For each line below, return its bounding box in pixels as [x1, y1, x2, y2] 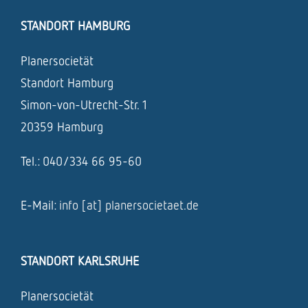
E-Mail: [21, 197, 59, 212]
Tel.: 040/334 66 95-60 [21, 153, 142, 168]
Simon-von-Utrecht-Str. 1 [21, 96, 147, 112]
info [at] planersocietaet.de [59, 197, 199, 212]
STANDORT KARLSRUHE [21, 252, 139, 268]
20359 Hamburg [21, 118, 103, 134]
